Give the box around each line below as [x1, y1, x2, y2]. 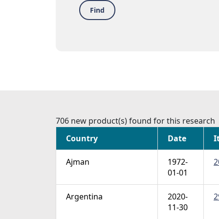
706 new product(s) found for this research [56, 115, 215, 127]
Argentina [66, 191, 103, 202]
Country [66, 133, 98, 144]
